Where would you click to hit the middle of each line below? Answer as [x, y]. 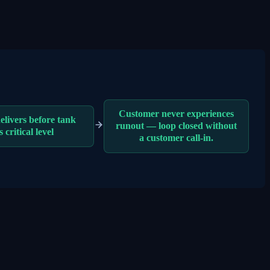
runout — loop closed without [176, 126]
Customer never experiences [176, 114]
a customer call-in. [176, 138]
